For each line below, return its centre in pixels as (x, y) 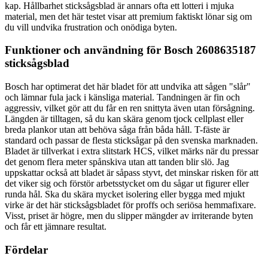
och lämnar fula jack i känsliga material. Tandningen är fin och (122, 98)
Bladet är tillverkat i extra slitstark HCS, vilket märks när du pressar (132, 151)
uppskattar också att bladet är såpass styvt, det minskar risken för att (132, 173)
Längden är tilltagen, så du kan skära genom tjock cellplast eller (124, 119)
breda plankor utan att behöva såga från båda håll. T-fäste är (117, 130)
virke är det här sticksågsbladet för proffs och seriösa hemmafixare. (130, 205)
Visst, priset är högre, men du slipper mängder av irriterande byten (129, 216)
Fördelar (26, 249)
